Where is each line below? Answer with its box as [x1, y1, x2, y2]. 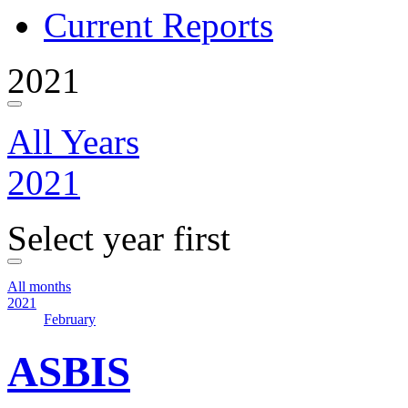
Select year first [7, 219, 230, 258]
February [44, 311, 96, 327]
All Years [7, 122, 139, 161]
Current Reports [44, 5, 273, 45]
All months [7, 279, 71, 294]
